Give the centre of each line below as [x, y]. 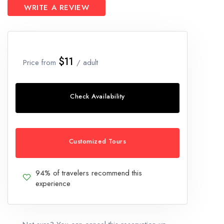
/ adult [87, 62]
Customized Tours [97, 141]
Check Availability [97, 96]
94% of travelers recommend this [89, 173]
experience [53, 183]
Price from [41, 62]
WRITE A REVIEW [57, 7]
